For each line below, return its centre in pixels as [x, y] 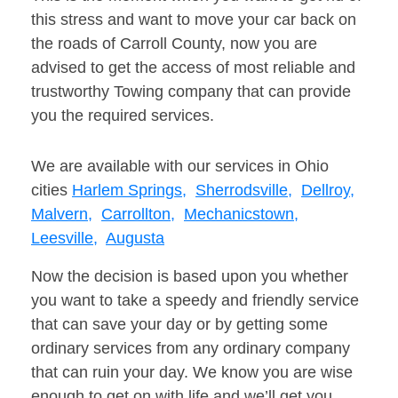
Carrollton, [138, 215]
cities [52, 191]
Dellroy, [328, 191]
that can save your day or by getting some [179, 325]
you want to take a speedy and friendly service [195, 301]
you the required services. [123, 116]
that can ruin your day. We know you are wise [192, 373]
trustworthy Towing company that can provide [191, 92]
